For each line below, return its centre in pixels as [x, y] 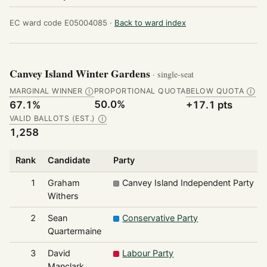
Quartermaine [74, 231]
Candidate [69, 160]
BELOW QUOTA [215, 91]
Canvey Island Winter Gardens [81, 74]
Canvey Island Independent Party [188, 183]
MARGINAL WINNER [46, 91]
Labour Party [148, 253]
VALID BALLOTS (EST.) [52, 119]
